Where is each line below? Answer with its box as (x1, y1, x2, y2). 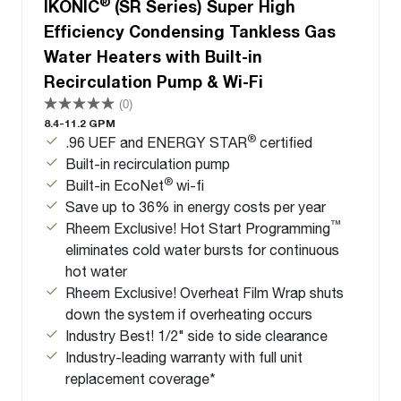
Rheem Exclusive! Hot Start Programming (65, 218, 330, 236)
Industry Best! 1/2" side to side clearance (65, 326, 328, 344)
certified (256, 132, 312, 150)
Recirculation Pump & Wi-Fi (44, 71, 263, 91)
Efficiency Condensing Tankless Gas (44, 21, 336, 41)
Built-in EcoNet (65, 175, 164, 193)
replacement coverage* (65, 369, 216, 387)
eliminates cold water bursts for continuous (65, 240, 339, 258)
